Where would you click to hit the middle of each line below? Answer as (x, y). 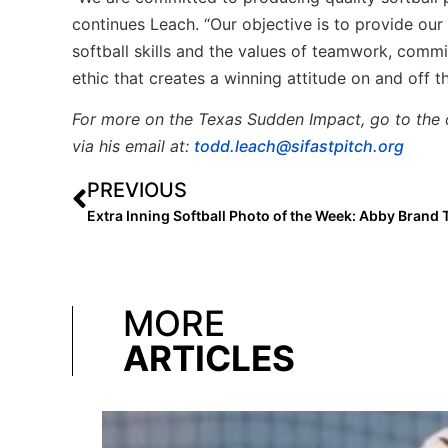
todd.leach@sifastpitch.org (299, 146)
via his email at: (133, 146)
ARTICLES (209, 357)
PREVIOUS (137, 189)
